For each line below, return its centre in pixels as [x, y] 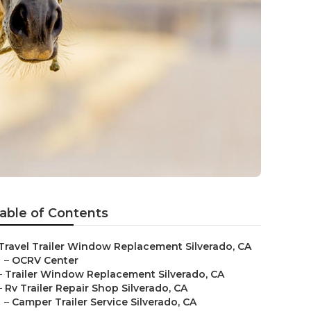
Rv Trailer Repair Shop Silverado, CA [96, 288]
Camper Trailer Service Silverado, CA [104, 302]
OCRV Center [45, 260]
